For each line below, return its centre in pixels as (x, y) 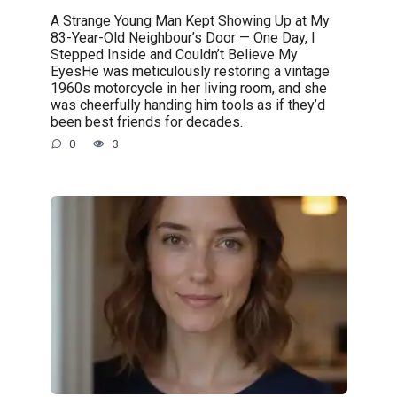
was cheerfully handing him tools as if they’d (187, 105)
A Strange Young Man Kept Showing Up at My (190, 20)
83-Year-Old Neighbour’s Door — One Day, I (183, 37)
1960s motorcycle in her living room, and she (188, 88)
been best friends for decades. (146, 121)
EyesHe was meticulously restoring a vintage (190, 71)
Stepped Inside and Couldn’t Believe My (174, 54)
